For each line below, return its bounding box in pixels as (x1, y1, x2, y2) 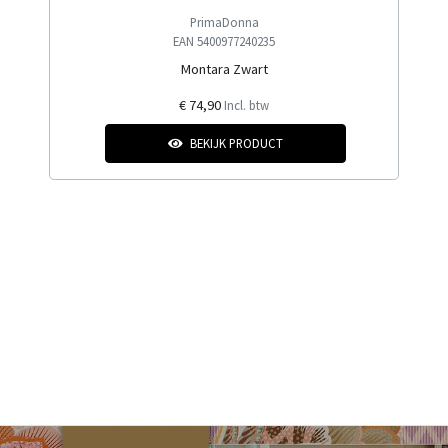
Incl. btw (224, 97, 269, 113)
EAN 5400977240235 (173, 33, 275, 49)
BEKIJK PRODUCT (190, 135, 283, 151)
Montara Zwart (180, 60, 268, 78)
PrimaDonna (189, 14, 259, 30)
